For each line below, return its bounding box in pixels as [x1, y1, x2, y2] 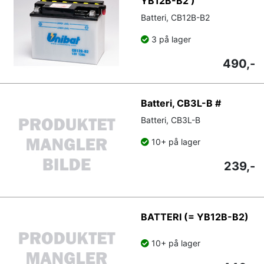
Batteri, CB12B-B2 [141, 12, 210, 22]
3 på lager [149, 34, 191, 44]
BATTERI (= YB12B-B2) [141, 210, 249, 223]
